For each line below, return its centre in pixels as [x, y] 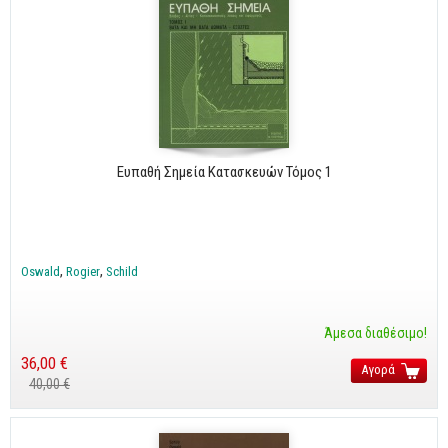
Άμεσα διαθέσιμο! [375, 332]
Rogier [83, 271]
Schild [122, 271]
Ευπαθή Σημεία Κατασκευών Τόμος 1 [224, 171]
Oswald [40, 271]
